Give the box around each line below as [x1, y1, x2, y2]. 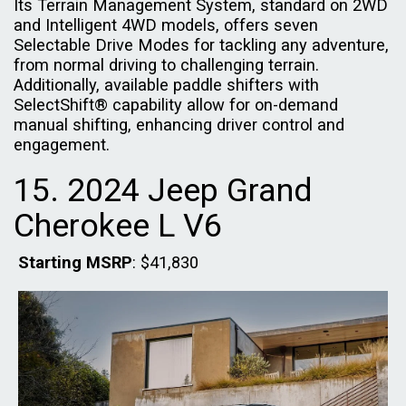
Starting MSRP [18, 252, 132, 272]
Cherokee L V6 [14, 206, 222, 245]
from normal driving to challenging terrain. [14, 54, 319, 74]
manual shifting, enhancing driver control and [14, 114, 344, 134]
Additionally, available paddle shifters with [14, 74, 319, 94]
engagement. [14, 134, 114, 154]
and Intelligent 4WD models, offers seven [14, 14, 318, 34]
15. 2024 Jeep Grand [14, 170, 313, 209]
